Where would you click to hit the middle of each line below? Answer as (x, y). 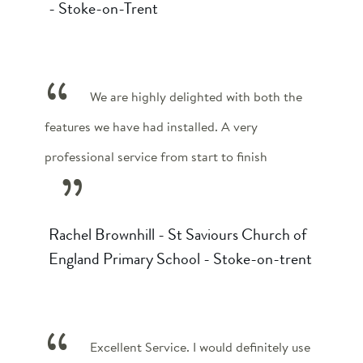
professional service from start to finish (156, 156)
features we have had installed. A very (151, 126)
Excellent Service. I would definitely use (200, 347)
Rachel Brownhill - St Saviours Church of (177, 234)
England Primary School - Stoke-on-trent (180, 258)
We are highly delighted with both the (196, 96)
